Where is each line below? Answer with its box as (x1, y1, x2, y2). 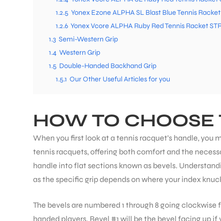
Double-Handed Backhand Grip (59, 62, 156, 71)
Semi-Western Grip (59, 35, 118, 44)
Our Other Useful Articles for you (70, 75, 170, 84)
